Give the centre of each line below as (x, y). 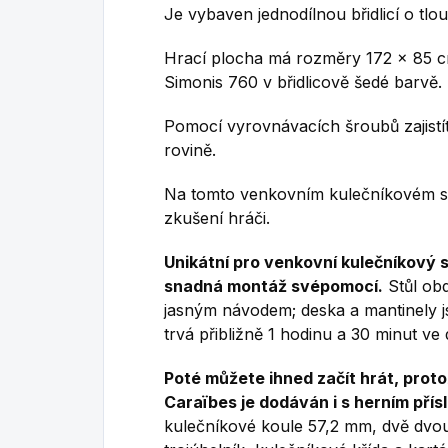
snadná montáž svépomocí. (273, 285)
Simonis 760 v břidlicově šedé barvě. (303, 81)
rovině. (190, 149)
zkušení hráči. (217, 217)
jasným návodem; (230, 309)
